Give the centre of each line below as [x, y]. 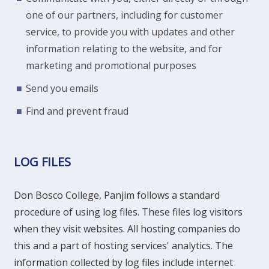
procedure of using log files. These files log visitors [128, 212]
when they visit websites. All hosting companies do [127, 229]
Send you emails [62, 88]
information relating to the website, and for [124, 49]
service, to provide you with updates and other [130, 32]
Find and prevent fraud [77, 111]
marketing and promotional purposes [111, 65]
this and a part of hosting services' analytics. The [123, 246]
